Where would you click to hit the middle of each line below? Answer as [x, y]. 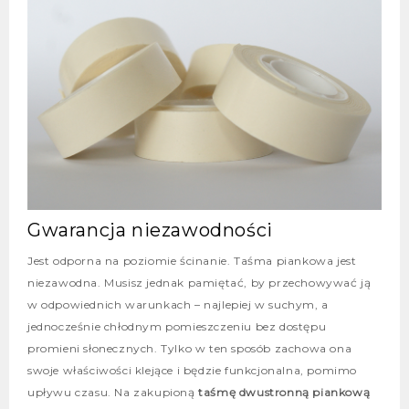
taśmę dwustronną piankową [284, 392]
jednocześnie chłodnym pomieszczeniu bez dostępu [177, 326]
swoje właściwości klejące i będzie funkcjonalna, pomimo [192, 370]
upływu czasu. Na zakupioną [113, 392]
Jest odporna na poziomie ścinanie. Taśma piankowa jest [192, 260]
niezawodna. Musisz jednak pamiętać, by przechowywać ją [199, 282]
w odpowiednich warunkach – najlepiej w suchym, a [178, 304]
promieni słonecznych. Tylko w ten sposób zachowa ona [190, 348]
